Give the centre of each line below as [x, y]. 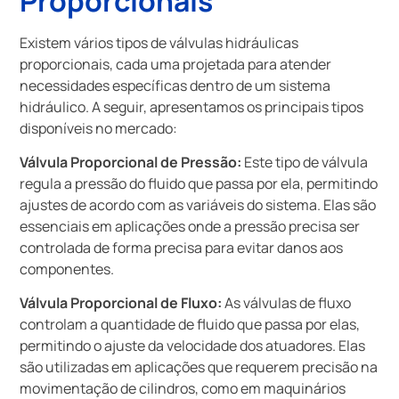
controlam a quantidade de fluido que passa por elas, [190, 325]
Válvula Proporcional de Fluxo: [121, 303]
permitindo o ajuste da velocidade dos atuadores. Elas [193, 346]
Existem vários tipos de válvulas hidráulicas [159, 42]
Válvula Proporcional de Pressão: [131, 163]
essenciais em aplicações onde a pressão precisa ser [190, 227]
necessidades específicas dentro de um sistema [175, 85]
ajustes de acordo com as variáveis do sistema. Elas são [198, 205]
